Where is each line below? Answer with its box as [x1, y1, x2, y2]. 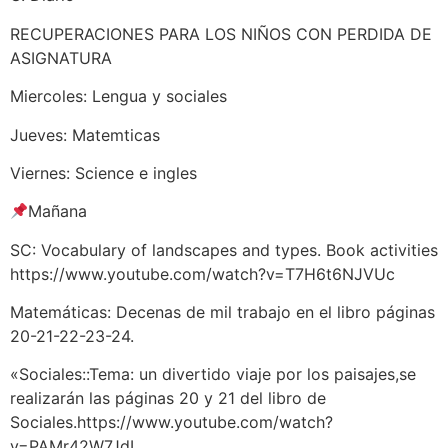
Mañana [28, 201, 88, 222]
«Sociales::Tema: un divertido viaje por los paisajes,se [10, 364, 416, 385]
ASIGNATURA [10, 47, 112, 68]
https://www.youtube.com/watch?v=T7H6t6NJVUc [10, 263, 395, 284]
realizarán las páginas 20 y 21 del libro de [10, 388, 326, 409]
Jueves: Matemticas [10, 124, 160, 145]
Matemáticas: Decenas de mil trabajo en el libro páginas [10, 302, 435, 323]
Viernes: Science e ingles [10, 162, 197, 183]
